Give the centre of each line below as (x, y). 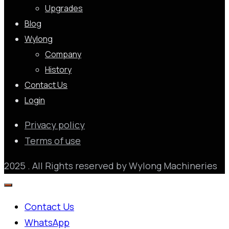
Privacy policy (55, 125)
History (58, 70)
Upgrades (64, 8)
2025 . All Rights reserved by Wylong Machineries (111, 166)
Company (63, 54)
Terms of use (53, 141)
